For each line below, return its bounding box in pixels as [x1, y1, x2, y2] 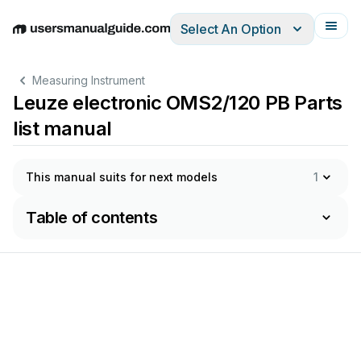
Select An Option [180, 21, 281, 37]
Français [200, 29, 252, 46]
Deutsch [56, 29, 106, 46]
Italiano [156, 29, 200, 46]
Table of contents [26, 208, 158, 227]
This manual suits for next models [26, 170, 218, 184]
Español [106, 29, 156, 46]
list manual [13, 117, 112, 140]
